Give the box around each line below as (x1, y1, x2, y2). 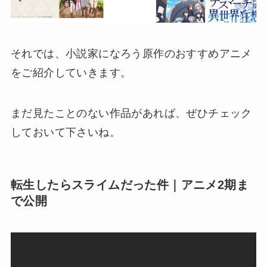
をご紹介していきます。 (10, 66, 132, 79)
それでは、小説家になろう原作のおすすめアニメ (10, 47, 252, 60)
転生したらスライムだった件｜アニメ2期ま (10, 178, 249, 191)
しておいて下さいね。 (10, 126, 120, 138)
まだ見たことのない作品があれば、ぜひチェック (10, 107, 252, 119)
